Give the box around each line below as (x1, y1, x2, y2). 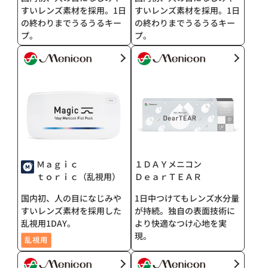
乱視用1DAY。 (21, 217, 76, 230)
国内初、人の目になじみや (21, 192, 122, 205)
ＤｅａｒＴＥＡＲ (135, 170, 202, 183)
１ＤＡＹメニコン (135, 158, 202, 170)
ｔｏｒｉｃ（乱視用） (36, 170, 121, 183)
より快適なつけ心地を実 (135, 217, 227, 230)
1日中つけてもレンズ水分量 (135, 192, 239, 205)
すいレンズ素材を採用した (21, 205, 122, 217)
